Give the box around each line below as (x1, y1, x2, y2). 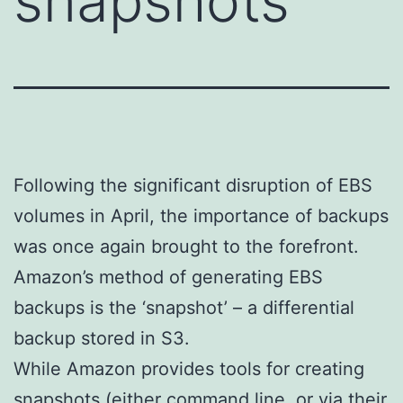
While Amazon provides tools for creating (13, 357, 364, 380)
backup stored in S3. (13, 327, 190, 349)
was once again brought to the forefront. (13, 235, 359, 257)
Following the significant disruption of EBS (13, 174, 372, 196)
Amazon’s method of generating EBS (13, 265, 323, 288)
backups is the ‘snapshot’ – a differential (13, 296, 354, 318)
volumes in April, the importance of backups (13, 204, 389, 227)
